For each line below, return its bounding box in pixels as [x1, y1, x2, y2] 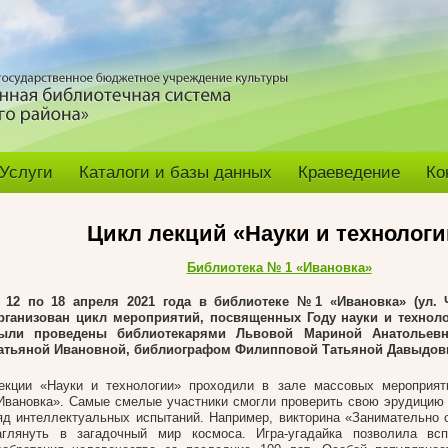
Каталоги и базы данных [79, 163, 272, 182]
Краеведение [298, 163, 400, 182]
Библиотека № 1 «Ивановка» [186, 260, 372, 275]
